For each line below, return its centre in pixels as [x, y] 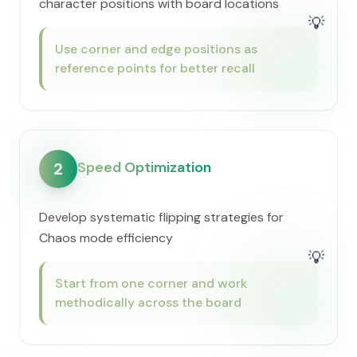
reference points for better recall [155, 68]
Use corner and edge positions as [156, 49]
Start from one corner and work [151, 283]
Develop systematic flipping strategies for [161, 217]
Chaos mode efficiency [106, 238]
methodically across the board [148, 302]
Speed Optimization [144, 167]
